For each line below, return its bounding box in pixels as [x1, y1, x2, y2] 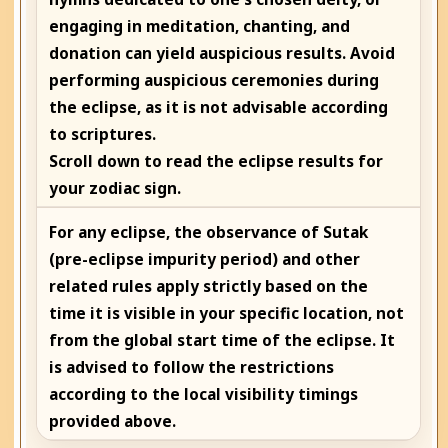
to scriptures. [49, 124, 157, 146]
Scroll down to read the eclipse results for [49, 151, 384, 173]
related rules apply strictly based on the [49, 276, 369, 298]
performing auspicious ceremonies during [49, 70, 380, 92]
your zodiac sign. [49, 178, 182, 200]
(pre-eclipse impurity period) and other [49, 249, 361, 271]
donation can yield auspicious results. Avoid [49, 43, 396, 65]
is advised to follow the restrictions [49, 357, 335, 379]
